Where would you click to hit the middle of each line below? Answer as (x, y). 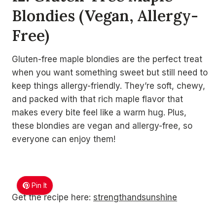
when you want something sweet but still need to (110, 73)
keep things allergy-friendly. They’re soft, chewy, (109, 86)
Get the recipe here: (53, 197)
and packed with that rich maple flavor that (97, 99)
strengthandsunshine (135, 197)
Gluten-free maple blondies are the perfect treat (107, 59)
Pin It (39, 185)
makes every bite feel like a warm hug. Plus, (99, 112)
